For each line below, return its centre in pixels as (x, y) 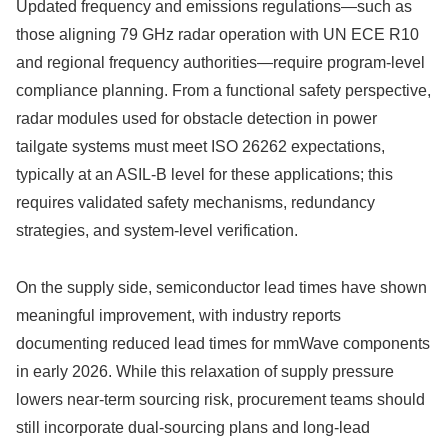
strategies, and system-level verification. (157, 231)
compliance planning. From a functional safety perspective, (223, 91)
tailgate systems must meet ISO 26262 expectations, (200, 147)
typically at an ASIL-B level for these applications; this (204, 175)
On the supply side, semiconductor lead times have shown (221, 287)
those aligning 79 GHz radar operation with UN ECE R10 (217, 35)
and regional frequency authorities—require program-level (220, 63)
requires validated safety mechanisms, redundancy (195, 203)
